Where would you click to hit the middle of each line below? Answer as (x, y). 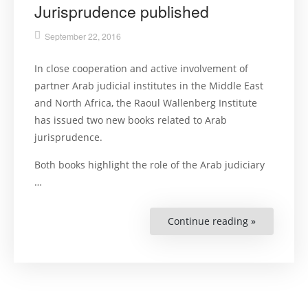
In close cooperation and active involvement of (141, 69)
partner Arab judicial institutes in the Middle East (149, 86)
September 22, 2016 (83, 36)
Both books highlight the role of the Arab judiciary (150, 165)
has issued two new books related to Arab (131, 120)
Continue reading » (212, 221)
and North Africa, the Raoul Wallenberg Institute (146, 103)
